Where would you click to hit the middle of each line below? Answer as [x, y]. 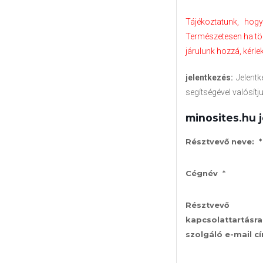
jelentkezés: [211, 77]
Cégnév [202, 173]
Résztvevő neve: [220, 141]
